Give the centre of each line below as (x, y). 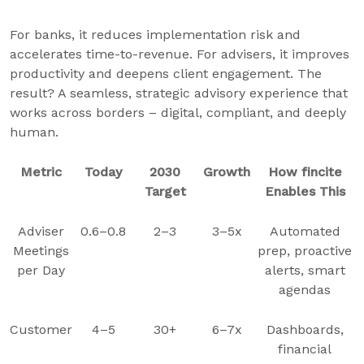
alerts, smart (305, 270)
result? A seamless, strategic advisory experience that (179, 93)
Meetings (41, 251)
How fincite (305, 172)
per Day (41, 270)
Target (165, 191)
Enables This (305, 191)
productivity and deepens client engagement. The (166, 74)
